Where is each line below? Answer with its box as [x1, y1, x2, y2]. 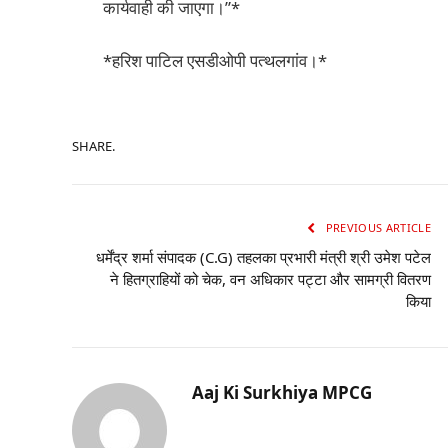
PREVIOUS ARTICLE [322, 220, 431, 236]
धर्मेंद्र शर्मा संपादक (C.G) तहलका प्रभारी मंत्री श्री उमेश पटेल [96, 247, 431, 268]
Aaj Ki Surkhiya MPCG [192, 381, 372, 405]
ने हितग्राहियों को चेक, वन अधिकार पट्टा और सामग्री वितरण [110, 269, 431, 290]
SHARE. [72, 136, 115, 155]
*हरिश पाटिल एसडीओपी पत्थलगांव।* [103, 49, 327, 73]
